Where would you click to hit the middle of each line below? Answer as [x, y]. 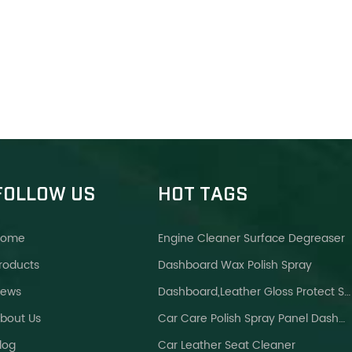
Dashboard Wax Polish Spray [235, 266]
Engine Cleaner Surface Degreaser [251, 239]
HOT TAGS [202, 196]
